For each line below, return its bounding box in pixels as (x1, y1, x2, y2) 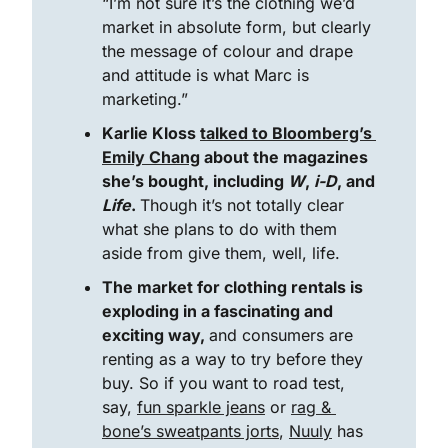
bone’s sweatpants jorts (102, 421, 279, 441)
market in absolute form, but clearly (102, 17, 371, 37)
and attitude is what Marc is (102, 65, 309, 85)
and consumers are (209, 325, 353, 345)
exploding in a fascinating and (102, 301, 333, 321)
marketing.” (102, 89, 188, 109)
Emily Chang (102, 147, 200, 167)
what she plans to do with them (102, 219, 337, 239)
